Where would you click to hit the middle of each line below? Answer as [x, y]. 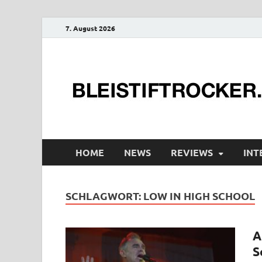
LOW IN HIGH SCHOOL [199, 196]
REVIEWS [192, 152]
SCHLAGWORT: [104, 196]
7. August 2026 [90, 28]
